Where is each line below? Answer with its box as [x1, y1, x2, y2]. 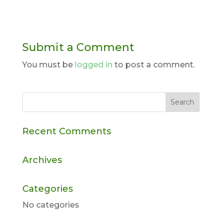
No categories [22, 200, 79, 210]
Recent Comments [22, 126, 111, 137]
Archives [22, 155, 62, 166]
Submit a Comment [22, 41, 134, 54]
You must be [22, 60, 75, 69]
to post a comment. [112, 60, 195, 69]
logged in [74, 60, 112, 69]
